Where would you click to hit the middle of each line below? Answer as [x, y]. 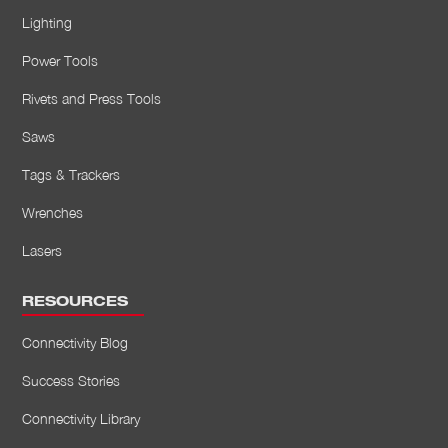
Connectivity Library [81, 418]
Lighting [47, 22]
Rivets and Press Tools [92, 98]
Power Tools [60, 60]
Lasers [42, 250]
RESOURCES [75, 302]
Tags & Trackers [71, 174]
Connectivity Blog [75, 342]
